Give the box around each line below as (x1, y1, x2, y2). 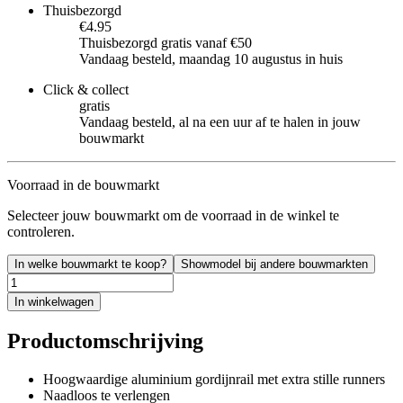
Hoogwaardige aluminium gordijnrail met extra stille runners (43, 371, 385, 387)
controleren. (7, 223, 75, 239)
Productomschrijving (7, 328, 203, 353)
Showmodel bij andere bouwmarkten (181, 256, 368, 271)
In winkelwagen (14, 294, 94, 309)
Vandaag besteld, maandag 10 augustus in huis (79, 50, 343, 67)
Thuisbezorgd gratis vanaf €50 (79, 34, 252, 50)
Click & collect (43, 81, 129, 97)
